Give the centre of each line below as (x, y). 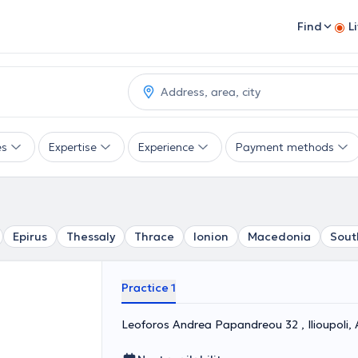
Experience (166, 147)
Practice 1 (149, 288)
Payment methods (285, 147)
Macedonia (279, 237)
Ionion (211, 237)
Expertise (73, 147)
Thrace (154, 237)
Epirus (30, 237)
